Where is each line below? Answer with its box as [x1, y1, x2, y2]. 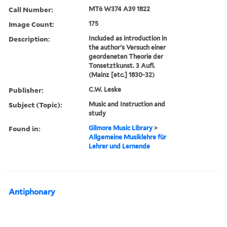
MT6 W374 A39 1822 [89, 5, 150, 13]
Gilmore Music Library [89, 124, 153, 132]
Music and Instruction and [89, 100, 166, 108]
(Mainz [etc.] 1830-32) [89, 70, 155, 79]
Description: [9, 33, 50, 44]
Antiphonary [9, 187, 55, 197]
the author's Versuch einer [89, 43, 166, 51]
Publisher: [9, 85, 44, 95]
